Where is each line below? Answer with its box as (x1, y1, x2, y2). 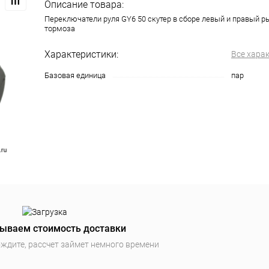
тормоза (44, 24, 75, 34)
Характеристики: (44, 49, 118, 61)
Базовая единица (44, 71, 106, 80)
